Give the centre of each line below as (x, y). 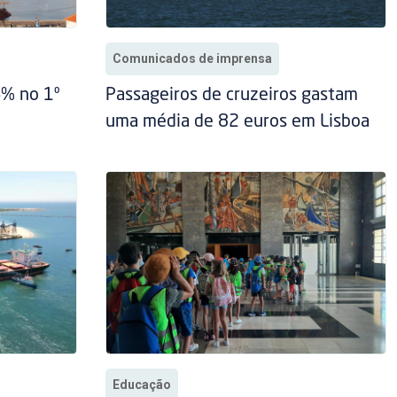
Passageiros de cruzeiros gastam (231, 96)
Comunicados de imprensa (192, 59)
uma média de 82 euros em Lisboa (237, 123)
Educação (141, 385)
